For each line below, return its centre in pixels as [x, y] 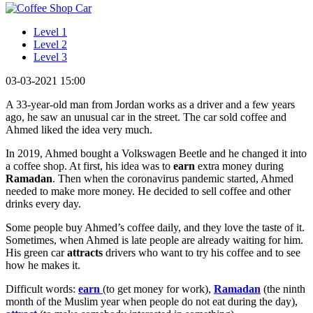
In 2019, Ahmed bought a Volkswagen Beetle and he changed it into [156, 153]
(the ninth [283, 289]
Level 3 [50, 57]
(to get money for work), [158, 289]
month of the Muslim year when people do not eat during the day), [152, 301]
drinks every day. [43, 203]
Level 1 [50, 31]
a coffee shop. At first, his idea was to [89, 166]
